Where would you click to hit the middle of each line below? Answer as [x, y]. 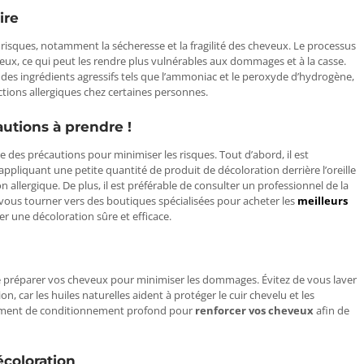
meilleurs [323, 201]
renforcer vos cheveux [254, 310]
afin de [331, 310]
